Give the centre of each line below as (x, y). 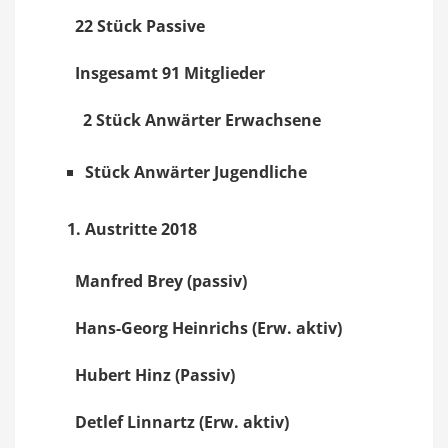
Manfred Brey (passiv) (161, 281)
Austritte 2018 (141, 229)
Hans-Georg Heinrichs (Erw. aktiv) (208, 328)
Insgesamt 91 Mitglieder (170, 73)
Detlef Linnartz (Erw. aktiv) (182, 422)
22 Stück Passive (140, 26)
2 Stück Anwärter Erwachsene (202, 120)
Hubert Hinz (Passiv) (155, 375)
